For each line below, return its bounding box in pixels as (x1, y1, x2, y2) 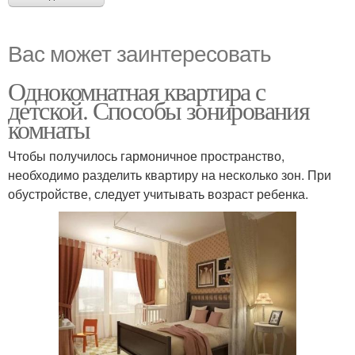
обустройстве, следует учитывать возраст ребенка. (8, 185, 308, 203)
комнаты (8, 112, 90, 146)
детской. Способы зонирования (8, 93, 310, 127)
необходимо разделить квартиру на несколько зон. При (8, 166, 331, 184)
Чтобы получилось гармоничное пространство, (8, 147, 284, 165)
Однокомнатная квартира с (8, 74, 265, 108)
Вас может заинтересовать (8, 36, 271, 68)
